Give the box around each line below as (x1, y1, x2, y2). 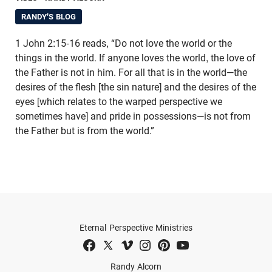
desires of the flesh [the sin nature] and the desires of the (15, 81, 256, 93)
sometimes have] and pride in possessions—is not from (15, 110, 251, 122)
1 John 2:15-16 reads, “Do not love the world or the (15, 37, 232, 49)
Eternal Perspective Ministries (80, 222, 192, 233)
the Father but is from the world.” (15, 124, 157, 137)
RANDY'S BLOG (21, 12, 76, 21)
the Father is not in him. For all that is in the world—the (15, 66, 247, 78)
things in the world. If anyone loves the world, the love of (15, 52, 256, 64)
